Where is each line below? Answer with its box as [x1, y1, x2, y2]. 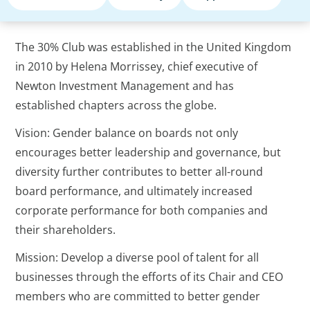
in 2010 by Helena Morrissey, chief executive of [15, 58, 258, 74]
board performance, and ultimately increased [15, 183, 253, 199]
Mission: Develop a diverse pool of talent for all [15, 249, 259, 265]
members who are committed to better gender [15, 288, 261, 304]
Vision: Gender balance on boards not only [15, 125, 239, 140]
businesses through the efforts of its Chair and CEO [15, 268, 284, 284]
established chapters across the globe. [15, 97, 217, 113]
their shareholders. [15, 221, 116, 237]
